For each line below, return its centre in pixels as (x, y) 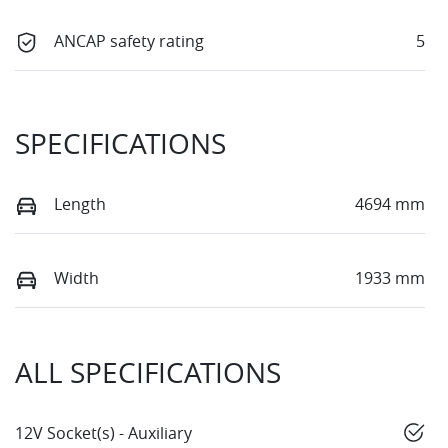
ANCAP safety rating (129, 40)
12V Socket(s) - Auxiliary (103, 433)
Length (80, 203)
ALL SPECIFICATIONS (148, 373)
